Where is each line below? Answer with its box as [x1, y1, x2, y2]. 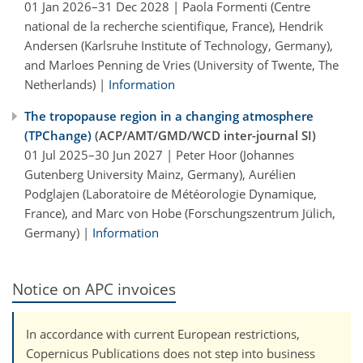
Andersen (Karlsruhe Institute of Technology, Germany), [24, 36, 333, 53]
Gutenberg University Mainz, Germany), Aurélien [24, 165, 296, 182]
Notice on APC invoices [12, 278, 176, 299]
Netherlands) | [24, 75, 109, 92]
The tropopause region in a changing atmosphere [24, 107, 314, 124]
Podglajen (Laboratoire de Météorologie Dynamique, [24, 185, 317, 202]
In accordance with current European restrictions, [26, 326, 300, 343]
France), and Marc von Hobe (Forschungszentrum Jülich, [24, 204, 335, 221]
